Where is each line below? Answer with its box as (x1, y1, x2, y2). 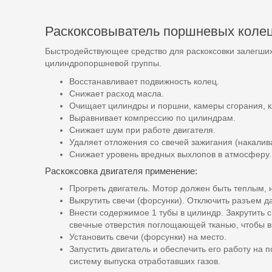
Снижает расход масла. (69, 89, 164, 98)
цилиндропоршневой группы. (45, 58, 161, 68)
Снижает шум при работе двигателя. (69, 125, 216, 135)
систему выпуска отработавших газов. (69, 256, 220, 266)
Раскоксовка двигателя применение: (45, 166, 197, 176)
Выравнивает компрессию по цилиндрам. (69, 113, 236, 123)
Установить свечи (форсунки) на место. (69, 232, 226, 242)
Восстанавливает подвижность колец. (69, 76, 219, 86)
